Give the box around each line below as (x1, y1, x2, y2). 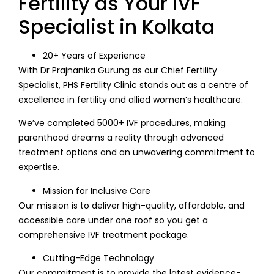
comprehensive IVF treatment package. (18, 228, 189, 241)
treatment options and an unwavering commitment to (18, 146, 255, 159)
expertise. (18, 161, 62, 174)
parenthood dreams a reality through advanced (18, 131, 224, 144)
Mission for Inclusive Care (43, 184, 150, 197)
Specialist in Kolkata (18, 13, 215, 41)
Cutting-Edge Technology (43, 252, 154, 265)
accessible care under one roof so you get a (18, 213, 208, 226)
